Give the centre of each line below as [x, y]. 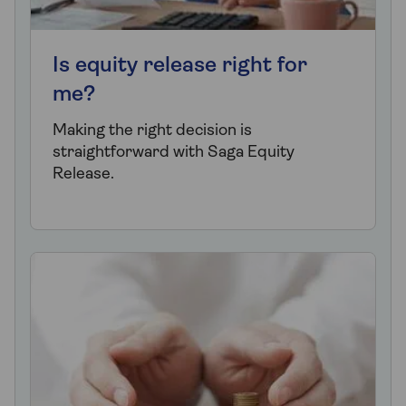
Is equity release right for [180, 66]
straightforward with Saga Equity [174, 152]
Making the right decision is [152, 130]
